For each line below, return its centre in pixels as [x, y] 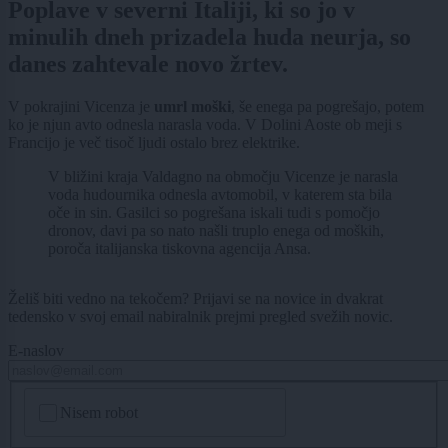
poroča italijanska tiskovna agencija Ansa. [179, 248]
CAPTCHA [64, 397]
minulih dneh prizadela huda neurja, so [209, 36]
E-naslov [36, 350]
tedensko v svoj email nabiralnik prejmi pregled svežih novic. [200, 316]
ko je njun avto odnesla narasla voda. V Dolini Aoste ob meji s [205, 124]
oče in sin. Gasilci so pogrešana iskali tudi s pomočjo [214, 212]
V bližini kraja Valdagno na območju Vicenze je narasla [223, 176]
